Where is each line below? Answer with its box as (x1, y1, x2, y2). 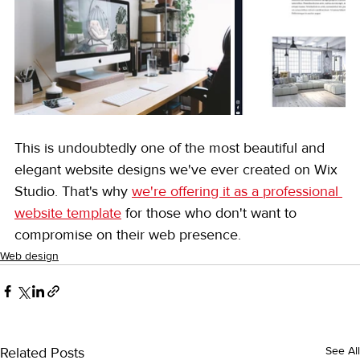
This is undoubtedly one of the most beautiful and (14, 138, 329, 157)
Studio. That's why (14, 182, 132, 200)
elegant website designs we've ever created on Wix (14, 160, 342, 178)
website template (14, 203, 121, 222)
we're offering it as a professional (132, 182, 342, 200)
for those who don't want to (121, 203, 301, 222)
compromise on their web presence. (14, 225, 241, 243)
